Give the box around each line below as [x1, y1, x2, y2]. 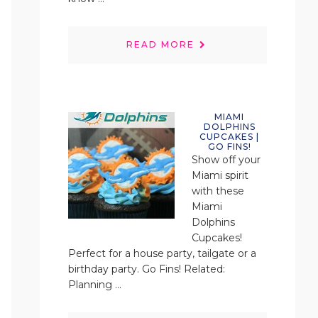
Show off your [192, 153, 261, 166]
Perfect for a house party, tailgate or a [68, 247, 256, 260]
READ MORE [126, 38, 194, 50]
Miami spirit [192, 169, 248, 182]
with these [192, 185, 244, 197]
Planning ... [68, 278, 121, 291]
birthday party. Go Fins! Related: [68, 263, 225, 275]
